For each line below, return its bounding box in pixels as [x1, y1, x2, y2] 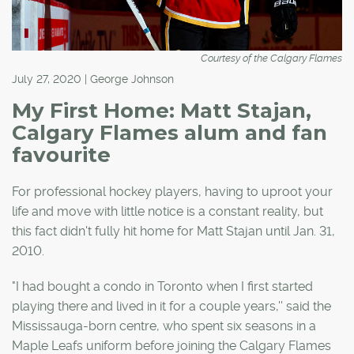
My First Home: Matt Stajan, [12, 97, 311, 123]
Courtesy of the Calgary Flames [201, 51, 342, 64]
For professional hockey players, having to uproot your [12, 183, 333, 199]
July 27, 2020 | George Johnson [12, 72, 174, 85]
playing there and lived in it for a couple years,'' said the [12, 298, 331, 314]
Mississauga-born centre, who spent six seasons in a [12, 318, 316, 333]
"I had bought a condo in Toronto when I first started [12, 278, 313, 294]
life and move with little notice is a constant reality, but [12, 203, 323, 219]
